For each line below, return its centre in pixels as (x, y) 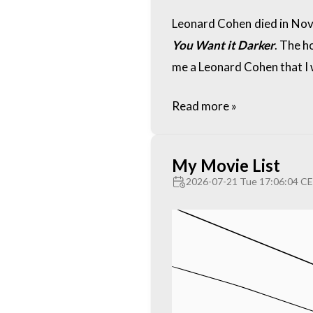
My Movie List (226, 165)
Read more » (204, 106)
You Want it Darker (223, 45)
